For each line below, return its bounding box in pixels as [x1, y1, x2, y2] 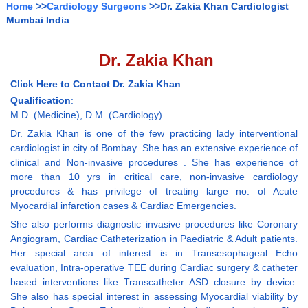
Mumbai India [6, 14, 69, 26]
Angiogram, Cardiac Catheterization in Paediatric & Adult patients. [10, 233, 298, 245]
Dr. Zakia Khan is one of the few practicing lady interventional [10, 128, 298, 140]
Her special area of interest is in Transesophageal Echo [10, 247, 298, 259]
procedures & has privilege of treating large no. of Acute [10, 186, 298, 197]
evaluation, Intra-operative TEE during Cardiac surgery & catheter [10, 262, 298, 274]
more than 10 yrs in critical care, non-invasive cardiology [10, 171, 298, 183]
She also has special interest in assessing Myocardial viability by [10, 291, 298, 302]
